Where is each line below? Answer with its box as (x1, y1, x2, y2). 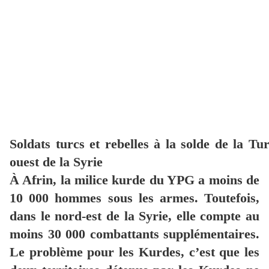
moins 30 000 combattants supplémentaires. (10, 226, 259, 242)
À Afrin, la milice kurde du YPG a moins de (10, 172, 259, 188)
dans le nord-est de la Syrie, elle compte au (10, 208, 259, 224)
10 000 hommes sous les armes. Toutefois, (10, 190, 259, 206)
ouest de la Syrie (10, 154, 103, 170)
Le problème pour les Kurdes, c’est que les (10, 244, 259, 260)
